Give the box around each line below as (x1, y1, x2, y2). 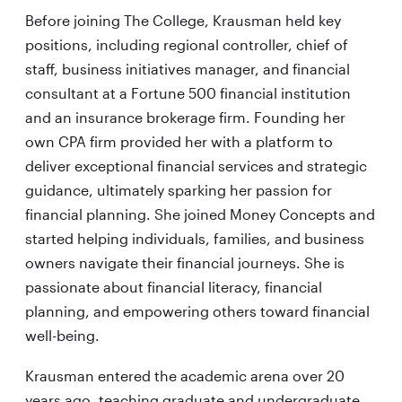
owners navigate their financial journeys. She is (24, 254, 345, 272)
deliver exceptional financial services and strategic (24, 157, 367, 175)
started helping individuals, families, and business (24, 230, 364, 248)
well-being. (24, 327, 100, 345)
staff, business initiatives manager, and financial (24, 60, 350, 78)
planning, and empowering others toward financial (24, 302, 370, 320)
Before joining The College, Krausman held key (24, 12, 341, 30)
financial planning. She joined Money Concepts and (24, 205, 375, 223)
